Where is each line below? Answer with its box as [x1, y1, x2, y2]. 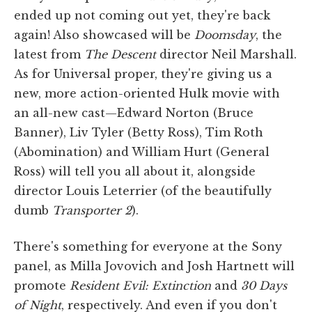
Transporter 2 [52, 203, 132, 217]
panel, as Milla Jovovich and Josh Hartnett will [14, 258, 295, 273]
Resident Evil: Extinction [70, 278, 211, 292]
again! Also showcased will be [14, 27, 194, 42]
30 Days [241, 278, 287, 292]
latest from [14, 47, 84, 61]
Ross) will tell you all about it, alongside [14, 164, 256, 178]
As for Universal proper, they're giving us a [14, 66, 272, 81]
